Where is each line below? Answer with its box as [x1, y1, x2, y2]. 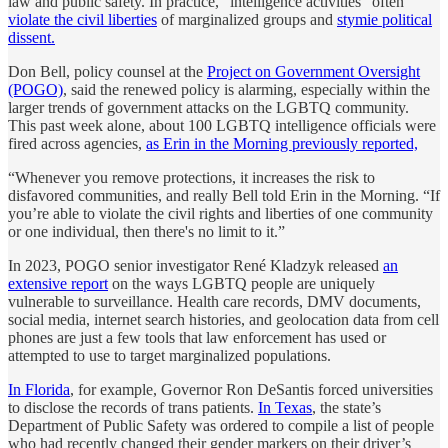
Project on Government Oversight [207, 62, 420, 80]
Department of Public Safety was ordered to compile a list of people [8, 416, 434, 434]
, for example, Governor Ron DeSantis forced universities [70, 380, 433, 398]
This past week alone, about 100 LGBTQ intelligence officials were [8, 116, 436, 134]
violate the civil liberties [8, 10, 157, 28]
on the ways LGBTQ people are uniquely [108, 274, 375, 292]
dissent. [8, 28, 55, 46]
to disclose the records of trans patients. [8, 398, 258, 416]
